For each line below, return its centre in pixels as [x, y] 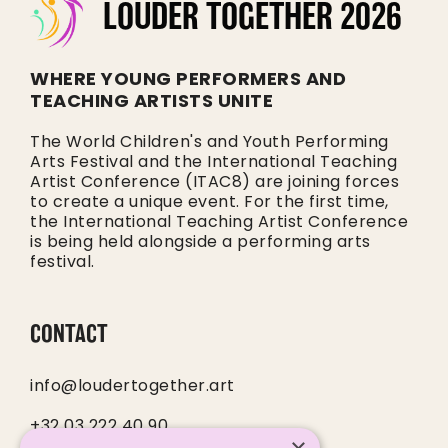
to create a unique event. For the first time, [209, 201]
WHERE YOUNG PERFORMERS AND [188, 78]
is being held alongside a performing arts [200, 241]
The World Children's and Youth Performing [209, 141]
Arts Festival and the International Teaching [213, 161]
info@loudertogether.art [132, 385]
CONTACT [69, 333]
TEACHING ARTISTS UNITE [151, 100]
